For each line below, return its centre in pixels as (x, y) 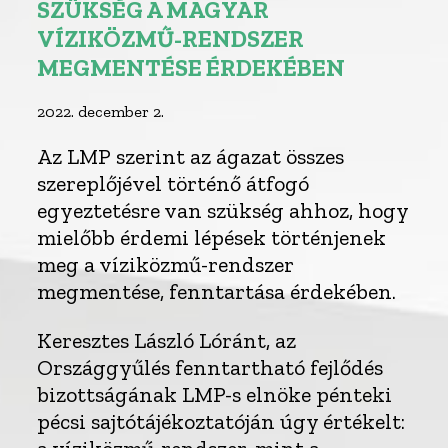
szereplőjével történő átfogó (173, 183)
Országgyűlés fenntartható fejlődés (210, 367)
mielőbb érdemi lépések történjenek (212, 237)
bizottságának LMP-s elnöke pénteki (215, 394)
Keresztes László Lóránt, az (167, 340)
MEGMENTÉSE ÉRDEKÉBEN (191, 67)
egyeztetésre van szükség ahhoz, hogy (223, 210)
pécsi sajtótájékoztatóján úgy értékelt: (221, 421)
